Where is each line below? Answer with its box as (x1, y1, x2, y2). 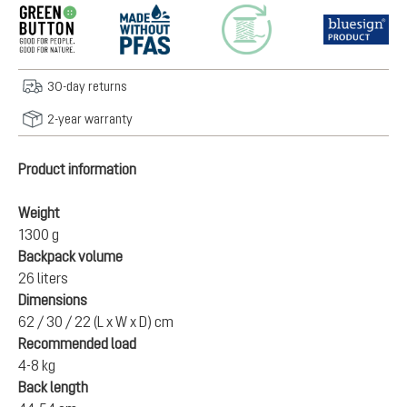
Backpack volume (18, 248, 123, 264)
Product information (18, 161, 136, 177)
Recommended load (18, 335, 136, 352)
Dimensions (18, 292, 87, 308)
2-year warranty (47, 112, 133, 126)
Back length (18, 379, 88, 395)
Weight (18, 204, 60, 221)
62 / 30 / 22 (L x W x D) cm (18, 313, 174, 330)
